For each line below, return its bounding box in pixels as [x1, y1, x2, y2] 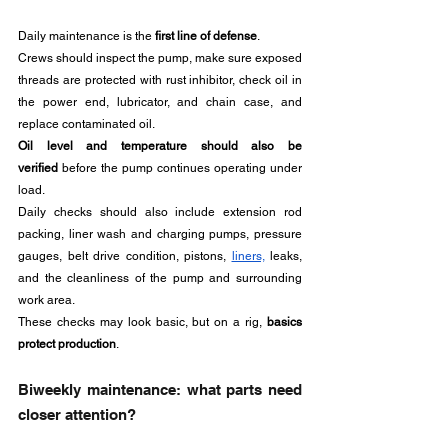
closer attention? [18, 406, 136, 423]
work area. [18, 293, 75, 307]
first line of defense [155, 29, 257, 43]
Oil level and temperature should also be [18, 139, 302, 153]
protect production [18, 337, 116, 351]
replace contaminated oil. [18, 117, 158, 131]
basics [267, 315, 302, 329]
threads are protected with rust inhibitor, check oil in [18, 73, 302, 87]
